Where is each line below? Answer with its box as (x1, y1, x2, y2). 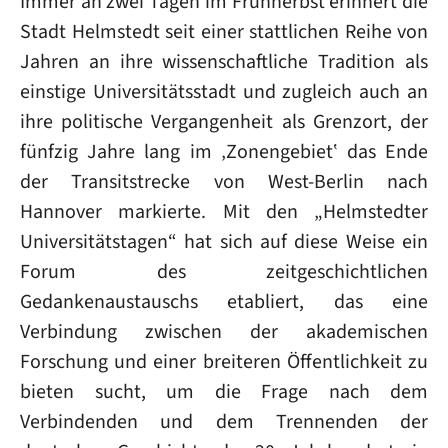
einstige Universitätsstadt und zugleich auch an (20, 77, 428, 105)
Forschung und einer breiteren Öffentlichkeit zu (20, 347, 428, 375)
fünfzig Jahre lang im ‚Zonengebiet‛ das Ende (20, 137, 428, 165)
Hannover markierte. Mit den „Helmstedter (20, 197, 428, 225)
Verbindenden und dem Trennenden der (20, 407, 428, 435)
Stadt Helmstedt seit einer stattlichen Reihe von (20, 17, 428, 45)
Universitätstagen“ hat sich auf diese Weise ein (20, 227, 428, 255)
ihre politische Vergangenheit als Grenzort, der (20, 107, 428, 135)
